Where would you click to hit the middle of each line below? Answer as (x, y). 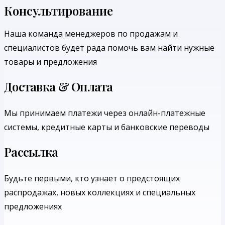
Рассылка (31, 152)
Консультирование (59, 11)
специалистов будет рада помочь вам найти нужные (109, 48)
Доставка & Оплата (59, 87)
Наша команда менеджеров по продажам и (91, 34)
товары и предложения (50, 62)
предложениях (33, 207)
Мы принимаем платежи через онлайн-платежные (105, 113)
